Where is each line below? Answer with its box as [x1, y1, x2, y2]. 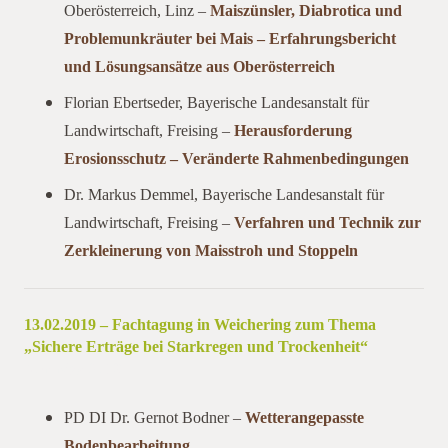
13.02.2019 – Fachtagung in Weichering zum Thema [24, 313, 376, 335]
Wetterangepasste [245, 406, 364, 428]
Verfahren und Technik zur [234, 211, 421, 233]
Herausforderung [234, 119, 352, 141]
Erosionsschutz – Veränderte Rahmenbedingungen [64, 147, 409, 169]
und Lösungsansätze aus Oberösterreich [64, 55, 335, 77]
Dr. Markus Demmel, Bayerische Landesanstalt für [64, 183, 384, 205]
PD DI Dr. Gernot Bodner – [64, 406, 245, 428]
